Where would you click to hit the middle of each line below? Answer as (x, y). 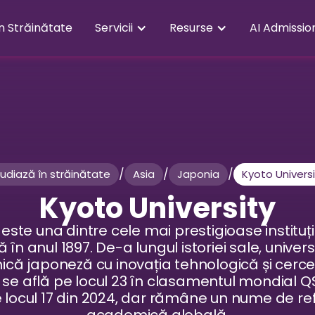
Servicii (114, 28)
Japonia (199, 174)
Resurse (191, 28)
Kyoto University (157, 208)
